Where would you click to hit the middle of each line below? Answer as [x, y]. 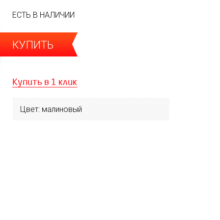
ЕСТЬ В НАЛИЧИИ [43, 15]
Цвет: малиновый [51, 109]
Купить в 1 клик [45, 82]
